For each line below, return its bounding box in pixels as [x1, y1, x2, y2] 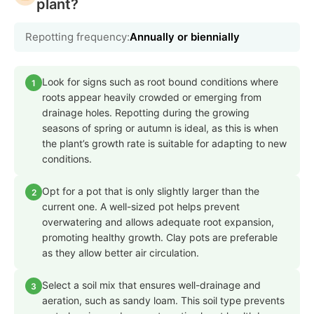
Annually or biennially [130, 30, 240, 44]
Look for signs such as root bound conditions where [42, 76, 278, 88]
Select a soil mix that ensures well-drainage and [42, 279, 261, 292]
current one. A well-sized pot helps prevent [42, 200, 240, 213]
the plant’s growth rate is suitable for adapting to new [42, 137, 287, 150]
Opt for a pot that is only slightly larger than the [42, 185, 259, 198]
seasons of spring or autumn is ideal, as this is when [42, 122, 278, 135]
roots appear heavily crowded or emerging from [42, 91, 261, 104]
